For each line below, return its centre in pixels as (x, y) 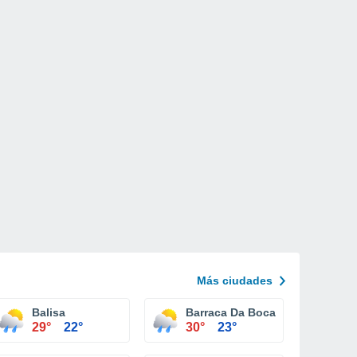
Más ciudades (235, 280)
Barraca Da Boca (231, 312)
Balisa (49, 312)
